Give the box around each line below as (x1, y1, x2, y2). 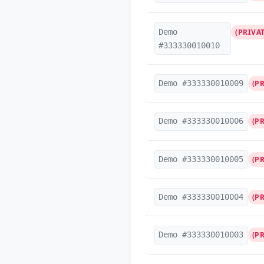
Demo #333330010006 (159, 116, 244, 126)
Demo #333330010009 (159, 78, 244, 88)
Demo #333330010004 (159, 192, 244, 202)
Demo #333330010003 (159, 230, 244, 240)
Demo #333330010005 (159, 154, 244, 164)
